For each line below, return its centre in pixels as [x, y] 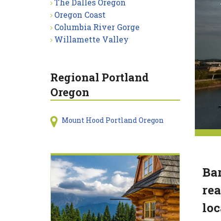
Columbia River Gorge [97, 27]
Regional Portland [100, 77]
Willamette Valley [92, 39]
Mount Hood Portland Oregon [112, 120]
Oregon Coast [80, 15]
